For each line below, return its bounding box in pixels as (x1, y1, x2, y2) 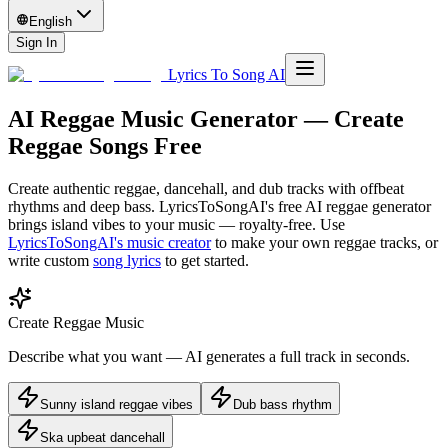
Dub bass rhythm (233, 396, 332, 412)
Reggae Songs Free (8, 132, 202, 159)
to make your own (211, 233, 334, 251)
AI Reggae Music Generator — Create (8, 105, 404, 132)
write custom (8, 251, 93, 269)
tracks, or (376, 233, 438, 251)
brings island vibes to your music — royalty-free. (8, 215, 316, 233)
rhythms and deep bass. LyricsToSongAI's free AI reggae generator (8, 197, 431, 215)
